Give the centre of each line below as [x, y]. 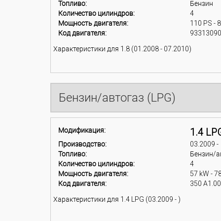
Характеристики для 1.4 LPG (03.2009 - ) [117, 199]
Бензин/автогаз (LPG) [117, 98]
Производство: [82, 144]
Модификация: [82, 130]
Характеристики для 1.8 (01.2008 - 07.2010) [122, 49]
